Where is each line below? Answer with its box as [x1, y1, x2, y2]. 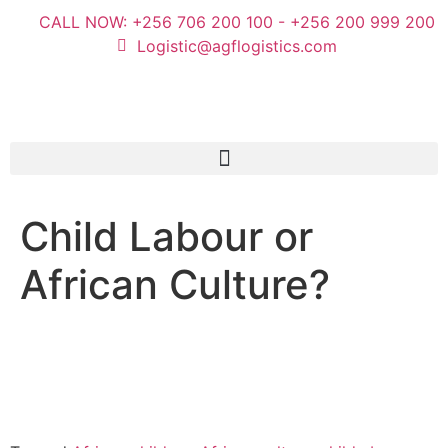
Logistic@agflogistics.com [136, 36, 337, 56]
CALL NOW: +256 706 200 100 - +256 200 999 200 [38, 12, 435, 32]
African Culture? [20, 260, 330, 309]
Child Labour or [20, 212, 313, 261]
